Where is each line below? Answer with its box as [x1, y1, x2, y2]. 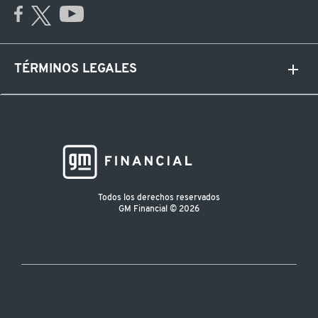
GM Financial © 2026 [119, 204, 199, 216]
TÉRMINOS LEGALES [14, 60, 137, 77]
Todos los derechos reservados [98, 192, 220, 204]
